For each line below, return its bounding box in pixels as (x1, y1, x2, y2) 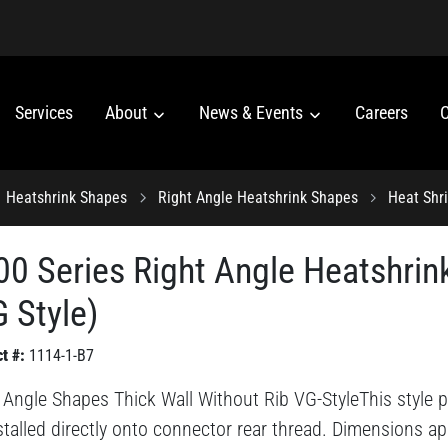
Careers (355, 102, 408, 124)
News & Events (199, 102, 307, 124)
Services (15, 102, 73, 124)
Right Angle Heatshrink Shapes (157, 187, 358, 207)
